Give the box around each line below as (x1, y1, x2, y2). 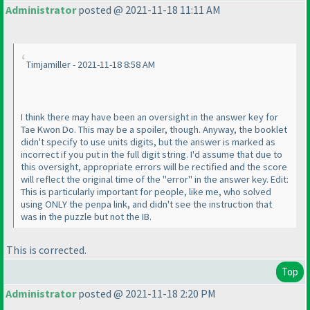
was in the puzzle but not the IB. (21, 210, 152, 224)
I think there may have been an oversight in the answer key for (21, 111, 278, 124)
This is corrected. (6, 242, 86, 257)
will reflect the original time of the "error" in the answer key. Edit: (21, 173, 289, 186)
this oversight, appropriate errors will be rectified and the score (21, 161, 287, 174)
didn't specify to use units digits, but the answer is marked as (21, 136, 275, 149)
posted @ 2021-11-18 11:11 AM (76, 3, 221, 17)
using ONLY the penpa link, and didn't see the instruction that (21, 198, 272, 211)
